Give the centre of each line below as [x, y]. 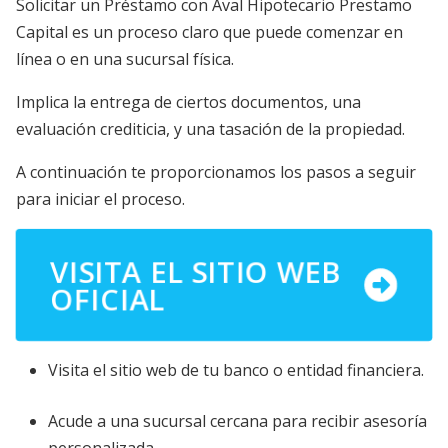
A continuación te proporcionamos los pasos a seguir [216, 172]
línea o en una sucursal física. [125, 59]
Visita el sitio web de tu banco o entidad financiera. [236, 370]
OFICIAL [106, 299]
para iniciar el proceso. [100, 199]
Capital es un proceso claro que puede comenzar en [209, 32]
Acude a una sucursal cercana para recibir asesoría [237, 421]
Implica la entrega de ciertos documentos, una [188, 102]
